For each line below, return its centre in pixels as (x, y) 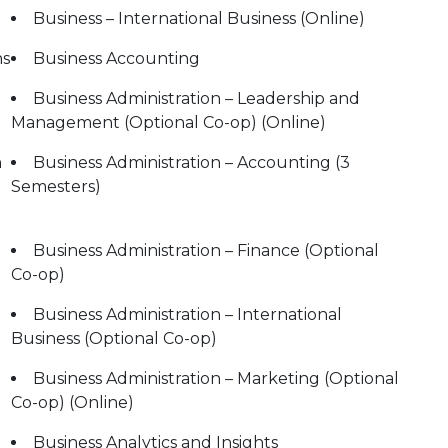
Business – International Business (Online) (199, 18)
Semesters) (56, 186)
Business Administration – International (187, 314)
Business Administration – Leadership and (196, 98)
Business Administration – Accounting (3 (191, 162)
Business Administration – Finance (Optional (206, 250)
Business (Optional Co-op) (114, 338)
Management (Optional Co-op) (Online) (168, 122)
